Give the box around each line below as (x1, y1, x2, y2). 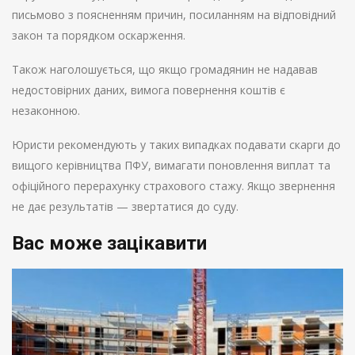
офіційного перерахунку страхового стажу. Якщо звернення (12, 178, 335, 194)
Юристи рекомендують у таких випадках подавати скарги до (12, 137, 341, 153)
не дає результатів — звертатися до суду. (12, 199, 239, 215)
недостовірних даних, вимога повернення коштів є (12, 82, 285, 98)
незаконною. (12, 103, 80, 119)
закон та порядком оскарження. (12, 28, 185, 44)
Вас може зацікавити (12, 232, 207, 255)
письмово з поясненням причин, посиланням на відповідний (12, 7, 336, 23)
